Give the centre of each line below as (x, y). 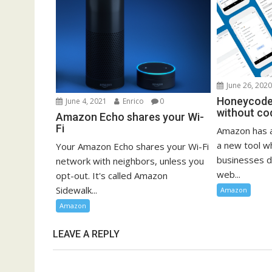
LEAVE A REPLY (86, 234)
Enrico (132, 101)
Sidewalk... (76, 190)
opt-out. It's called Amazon (112, 176)
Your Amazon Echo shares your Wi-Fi (132, 147)
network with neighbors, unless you (130, 161)
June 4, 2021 (85, 101)
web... (229, 175)
